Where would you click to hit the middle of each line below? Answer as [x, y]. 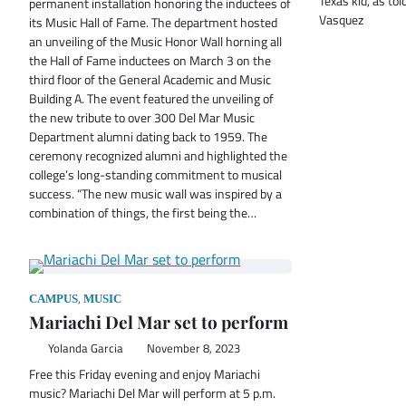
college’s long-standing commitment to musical [155, 174]
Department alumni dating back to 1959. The [148, 136]
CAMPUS [53, 299]
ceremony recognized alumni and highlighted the [158, 155]
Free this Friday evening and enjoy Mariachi [145, 374]
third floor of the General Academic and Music [150, 79]
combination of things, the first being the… [143, 213]
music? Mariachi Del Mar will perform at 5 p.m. [152, 393]
